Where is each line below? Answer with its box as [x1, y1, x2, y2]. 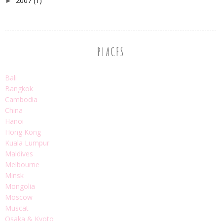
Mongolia [5, 181, 35, 191]
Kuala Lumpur [5, 138, 49, 147]
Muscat [5, 203, 29, 213]
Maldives [5, 148, 33, 158]
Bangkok [5, 83, 33, 93]
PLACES [97, 44, 124, 59]
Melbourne [5, 159, 39, 169]
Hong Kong [5, 127, 41, 137]
